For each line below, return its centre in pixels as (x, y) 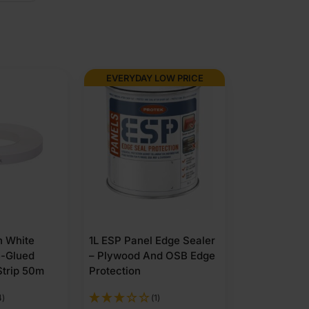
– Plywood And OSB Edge (152, 256)
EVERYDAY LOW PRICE (154, 78)
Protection (115, 271)
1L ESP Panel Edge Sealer (152, 240)
